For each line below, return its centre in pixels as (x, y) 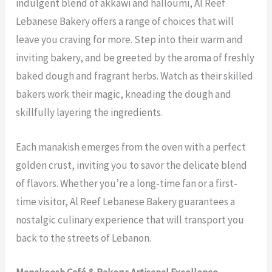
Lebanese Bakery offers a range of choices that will (125, 21)
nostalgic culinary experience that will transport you (130, 219)
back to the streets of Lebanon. (84, 238)
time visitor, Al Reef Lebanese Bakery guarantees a (126, 201)
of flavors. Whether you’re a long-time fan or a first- (127, 183)
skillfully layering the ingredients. (90, 112)
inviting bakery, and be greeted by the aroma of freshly (135, 57)
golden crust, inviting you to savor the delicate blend (132, 165)
